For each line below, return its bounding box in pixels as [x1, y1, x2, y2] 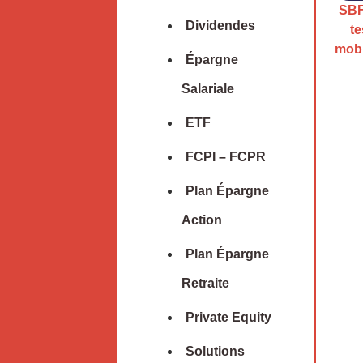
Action [181, 213, 222, 228]
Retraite [181, 276, 229, 291]
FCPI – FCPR [186, 150, 266, 164]
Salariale [181, 82, 234, 96]
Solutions [186, 344, 245, 359]
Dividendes [186, 19, 255, 33]
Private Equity [186, 310, 271, 325]
